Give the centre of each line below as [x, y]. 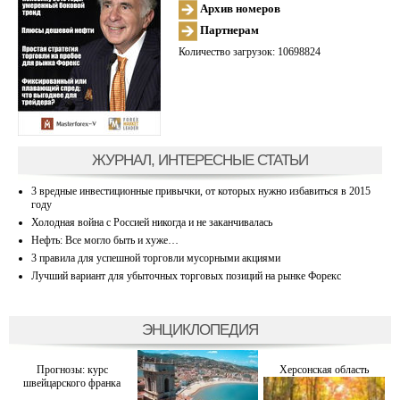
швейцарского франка [72, 383]
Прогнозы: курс [72, 370]
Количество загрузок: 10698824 [250, 51]
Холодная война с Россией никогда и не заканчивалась [152, 222]
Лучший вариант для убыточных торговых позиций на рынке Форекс [186, 275]
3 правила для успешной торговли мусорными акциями [156, 258]
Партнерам [228, 29]
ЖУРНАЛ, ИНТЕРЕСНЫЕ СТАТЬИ [200, 159]
